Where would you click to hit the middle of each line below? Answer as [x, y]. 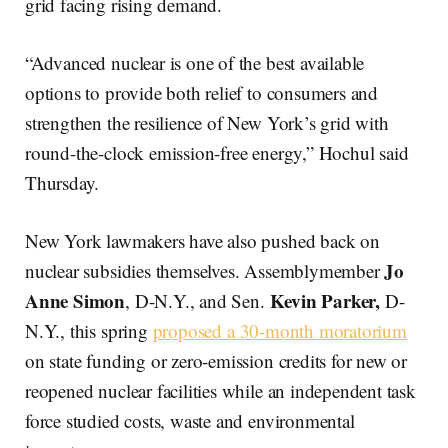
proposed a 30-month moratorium [279, 330]
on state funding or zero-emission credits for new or [216, 360]
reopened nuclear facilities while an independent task [220, 390]
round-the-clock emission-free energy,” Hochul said [217, 152]
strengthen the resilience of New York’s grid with [207, 122]
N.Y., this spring [89, 330]
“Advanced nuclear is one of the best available [195, 62]
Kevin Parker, [325, 300]
